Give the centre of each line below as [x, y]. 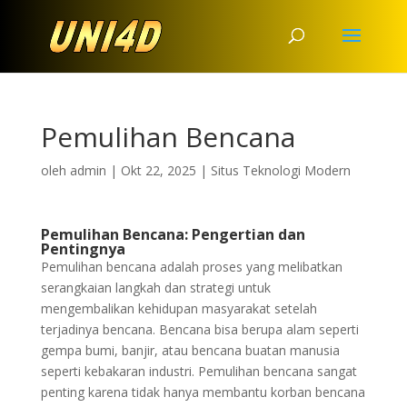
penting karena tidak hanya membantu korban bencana [203, 392]
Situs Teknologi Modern [280, 170]
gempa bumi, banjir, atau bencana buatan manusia [190, 350]
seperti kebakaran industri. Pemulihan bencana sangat [199, 371]
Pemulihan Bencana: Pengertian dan [173, 234]
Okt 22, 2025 [158, 170]
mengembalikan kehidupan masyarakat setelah [179, 308]
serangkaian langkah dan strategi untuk [155, 288]
